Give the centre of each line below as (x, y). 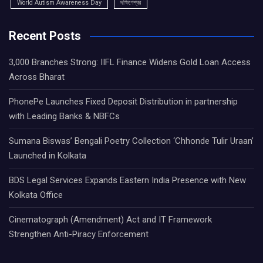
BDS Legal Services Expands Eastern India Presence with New (127, 181)
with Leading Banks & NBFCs (64, 117)
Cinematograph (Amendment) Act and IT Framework (110, 220)
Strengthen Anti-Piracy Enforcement (79, 235)
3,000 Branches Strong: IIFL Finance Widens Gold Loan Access (130, 63)
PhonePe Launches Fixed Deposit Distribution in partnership (123, 102)
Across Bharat (37, 77)
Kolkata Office (36, 195)
